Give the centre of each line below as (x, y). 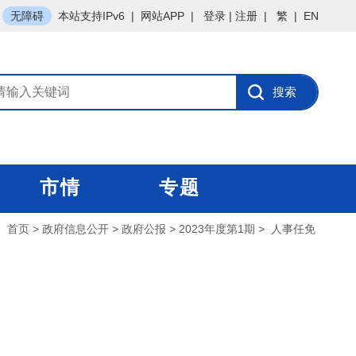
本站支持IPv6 (91, 16)
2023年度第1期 (217, 229)
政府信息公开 (75, 229)
